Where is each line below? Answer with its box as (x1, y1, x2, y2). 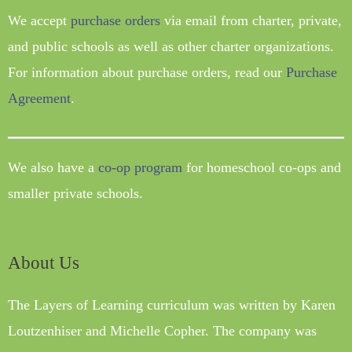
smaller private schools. (8, 185, 143, 201)
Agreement (8, 90, 71, 107)
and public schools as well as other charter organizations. (8, 38, 334, 55)
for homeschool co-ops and (182, 159, 341, 175)
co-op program (98, 159, 182, 175)
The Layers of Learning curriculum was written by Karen (8, 296, 335, 313)
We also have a (8, 159, 98, 175)
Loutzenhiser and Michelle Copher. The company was (8, 322, 317, 339)
